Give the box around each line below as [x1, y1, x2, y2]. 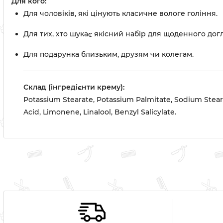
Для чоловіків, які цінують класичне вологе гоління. [23, 9, 218, 18]
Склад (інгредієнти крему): [23, 83, 124, 92]
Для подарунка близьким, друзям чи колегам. [23, 50, 194, 59]
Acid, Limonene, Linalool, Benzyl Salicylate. [23, 108, 176, 116]
